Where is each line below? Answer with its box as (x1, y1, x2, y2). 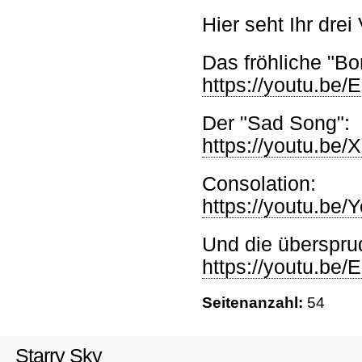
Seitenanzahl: (202, 294, 307, 311)
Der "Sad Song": (202, 112, 350, 134)
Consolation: (202, 173, 316, 195)
